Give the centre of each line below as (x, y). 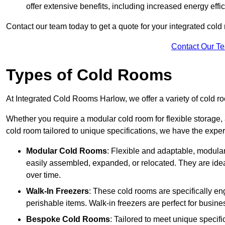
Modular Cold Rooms (67, 151)
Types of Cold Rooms (89, 75)
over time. (43, 175)
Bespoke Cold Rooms (68, 219)
